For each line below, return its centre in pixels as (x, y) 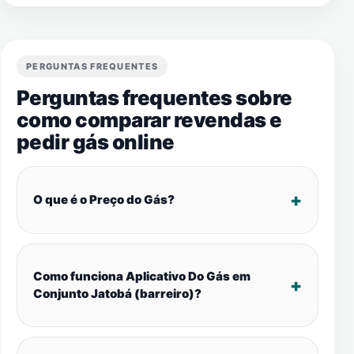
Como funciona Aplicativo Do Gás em (142, 276)
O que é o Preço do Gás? (104, 200)
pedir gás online (96, 142)
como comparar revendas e (149, 120)
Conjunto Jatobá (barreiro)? (117, 294)
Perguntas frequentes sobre (154, 98)
